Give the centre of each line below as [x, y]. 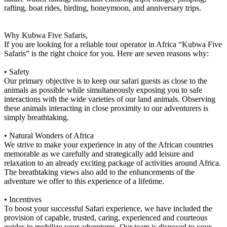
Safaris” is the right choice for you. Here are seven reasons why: [106, 54]
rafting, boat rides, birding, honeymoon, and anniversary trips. [103, 8]
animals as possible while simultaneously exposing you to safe [103, 90]
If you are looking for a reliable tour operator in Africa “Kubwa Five [113, 45]
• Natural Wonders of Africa [49, 136]
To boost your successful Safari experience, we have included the [108, 209]
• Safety [17, 72]
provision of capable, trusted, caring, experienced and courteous [106, 218]
